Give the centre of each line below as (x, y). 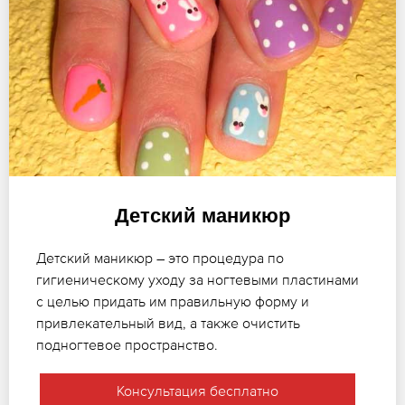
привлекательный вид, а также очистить (168, 322)
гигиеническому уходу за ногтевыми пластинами (198, 279)
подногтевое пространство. (127, 344)
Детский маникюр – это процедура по (160, 257)
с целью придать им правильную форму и (173, 301)
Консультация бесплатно (197, 390)
